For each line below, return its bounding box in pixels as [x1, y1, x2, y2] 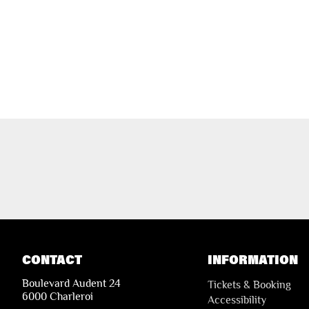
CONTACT [22, 250, 82, 268]
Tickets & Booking [208, 278, 291, 291]
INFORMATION [208, 250, 298, 268]
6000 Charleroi [22, 290, 93, 303]
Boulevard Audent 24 [22, 277, 121, 290]
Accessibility [208, 293, 266, 306]
